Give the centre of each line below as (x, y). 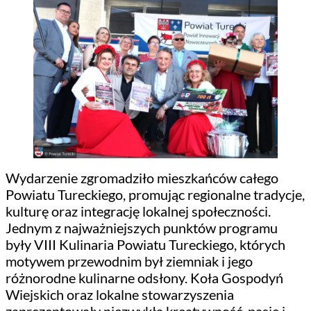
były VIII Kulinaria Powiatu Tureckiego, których (145, 244)
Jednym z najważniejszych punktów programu (142, 227)
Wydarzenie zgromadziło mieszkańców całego (142, 177)
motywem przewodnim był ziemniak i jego (129, 261)
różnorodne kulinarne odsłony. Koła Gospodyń (144, 277)
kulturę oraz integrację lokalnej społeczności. (138, 211)
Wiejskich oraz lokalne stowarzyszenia (120, 294)
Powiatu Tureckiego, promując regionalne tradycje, (155, 194)
